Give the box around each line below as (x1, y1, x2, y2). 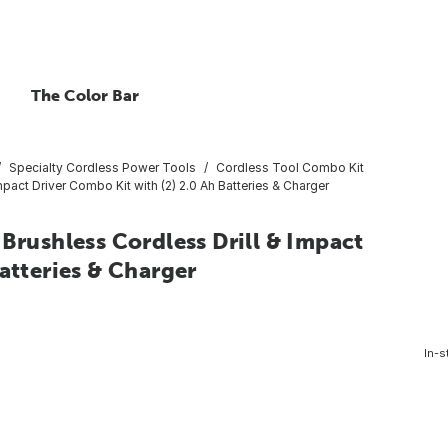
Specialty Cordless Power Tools (9, 159, 196, 175)
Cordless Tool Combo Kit (216, 159, 364, 175)
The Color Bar (31, 86, 139, 104)
